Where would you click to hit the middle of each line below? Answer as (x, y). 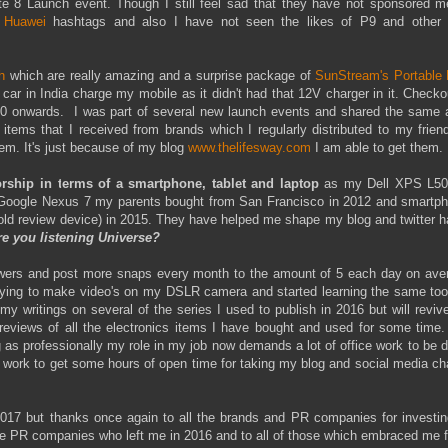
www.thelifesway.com (249, 148)
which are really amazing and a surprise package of (160, 76)
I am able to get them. (377, 148)
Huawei (29, 22)
